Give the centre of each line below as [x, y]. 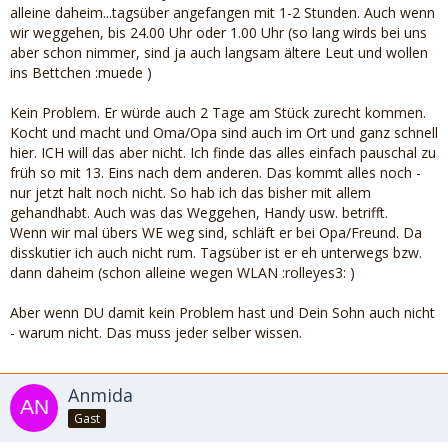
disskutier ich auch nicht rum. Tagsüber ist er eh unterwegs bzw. [216, 252]
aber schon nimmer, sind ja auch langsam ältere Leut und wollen [219, 52]
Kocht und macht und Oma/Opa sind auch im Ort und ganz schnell [224, 132]
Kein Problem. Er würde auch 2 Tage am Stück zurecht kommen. [218, 112]
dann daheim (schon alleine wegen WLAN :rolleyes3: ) [182, 272]
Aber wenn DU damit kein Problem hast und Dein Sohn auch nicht [222, 312]
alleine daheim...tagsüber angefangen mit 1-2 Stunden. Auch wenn [222, 12]
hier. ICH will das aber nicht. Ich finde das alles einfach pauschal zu [223, 152]
